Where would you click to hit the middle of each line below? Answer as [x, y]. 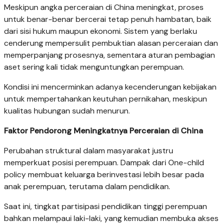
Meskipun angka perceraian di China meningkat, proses [104, 7]
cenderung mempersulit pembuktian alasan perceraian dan [111, 43]
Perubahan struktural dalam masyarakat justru [89, 150]
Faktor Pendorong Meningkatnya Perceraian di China [104, 130]
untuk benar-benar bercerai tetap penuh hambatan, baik [108, 19]
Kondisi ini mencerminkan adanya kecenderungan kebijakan [110, 87]
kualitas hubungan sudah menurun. [67, 111]
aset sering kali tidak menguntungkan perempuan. [94, 67]
